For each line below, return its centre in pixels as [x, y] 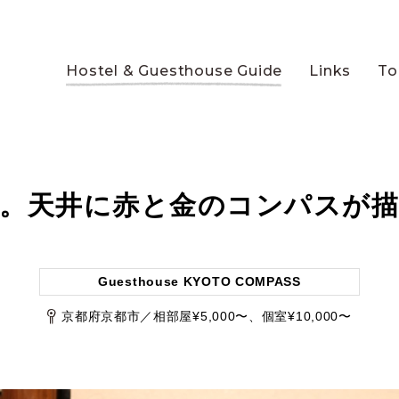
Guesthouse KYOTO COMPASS [199, 281]
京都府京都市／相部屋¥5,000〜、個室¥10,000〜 [207, 316]
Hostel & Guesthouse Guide [175, 71]
